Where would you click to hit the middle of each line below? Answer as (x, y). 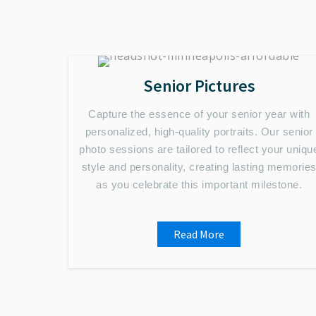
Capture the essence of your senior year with (199, 114)
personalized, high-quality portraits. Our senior (199, 132)
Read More (199, 234)
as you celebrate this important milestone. (199, 184)
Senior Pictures (199, 86)
